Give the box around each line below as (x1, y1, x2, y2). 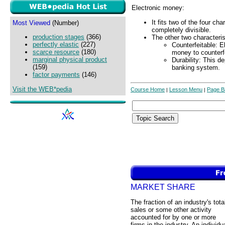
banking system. (172, 63, 220, 71)
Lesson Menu (169, 86, 202, 92)
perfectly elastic (33, 41, 79, 49)
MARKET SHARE (131, 183, 195, 191)
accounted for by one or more (131, 213, 216, 221)
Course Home (131, 86, 165, 92)
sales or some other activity (131, 206, 211, 214)
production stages (33, 33, 84, 41)
